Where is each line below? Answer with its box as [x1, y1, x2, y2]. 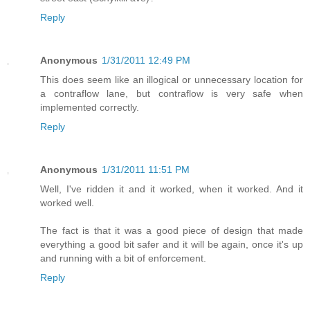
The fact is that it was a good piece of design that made [40, 224, 303, 236]
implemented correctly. [40, 101, 139, 113]
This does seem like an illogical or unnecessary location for [40, 73, 303, 85]
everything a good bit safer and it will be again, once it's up [40, 238, 303, 250]
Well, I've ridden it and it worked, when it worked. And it [40, 183, 303, 194]
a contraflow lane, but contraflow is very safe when [40, 87, 303, 99]
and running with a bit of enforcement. [40, 252, 206, 264]
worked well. [40, 197, 94, 208]
